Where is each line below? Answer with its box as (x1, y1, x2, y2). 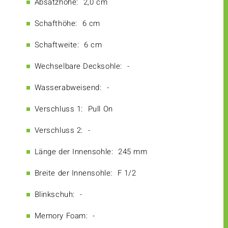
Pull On (88, 103, 113, 115)
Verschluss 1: (34, 103, 83, 115)
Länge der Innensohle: (34, 146, 113, 158)
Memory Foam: (34, 210, 88, 222)
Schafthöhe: (34, 18, 77, 30)
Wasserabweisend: (34, 82, 102, 94)
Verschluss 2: (34, 125, 83, 136)
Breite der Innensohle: (34, 167, 112, 179)
